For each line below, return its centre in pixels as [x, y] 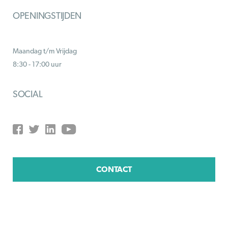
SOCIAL [28, 94]
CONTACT [114, 169]
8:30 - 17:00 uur [37, 64]
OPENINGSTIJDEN [47, 16]
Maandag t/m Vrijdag [45, 51]
